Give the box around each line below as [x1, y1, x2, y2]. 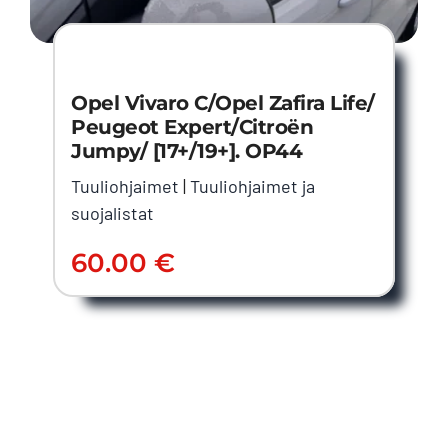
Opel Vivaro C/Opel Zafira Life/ [71, 90, 375, 115]
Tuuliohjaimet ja [190, 174, 316, 197]
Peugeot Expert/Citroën [71, 114, 314, 139]
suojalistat [71, 201, 155, 224]
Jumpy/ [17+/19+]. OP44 [71, 138, 303, 163]
